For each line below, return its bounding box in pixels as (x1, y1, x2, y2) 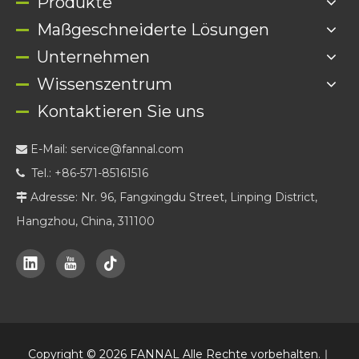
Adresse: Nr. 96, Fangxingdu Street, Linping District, (27, 189, 317, 204)
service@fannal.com (71, 141, 184, 156)
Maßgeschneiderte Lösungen (37, 19, 269, 39)
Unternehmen (37, 46, 150, 67)
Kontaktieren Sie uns (37, 101, 204, 121)
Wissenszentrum (37, 74, 172, 94)
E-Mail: (27, 141, 71, 156)
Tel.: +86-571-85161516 (25, 165, 148, 180)
